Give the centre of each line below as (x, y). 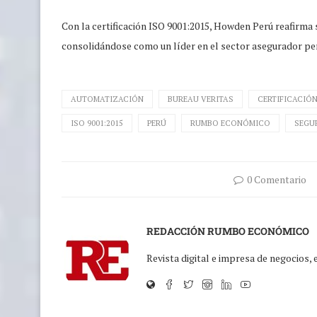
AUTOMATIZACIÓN (107, 99)
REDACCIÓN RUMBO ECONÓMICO (228, 231)
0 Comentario (276, 179)
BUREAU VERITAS (201, 99)
